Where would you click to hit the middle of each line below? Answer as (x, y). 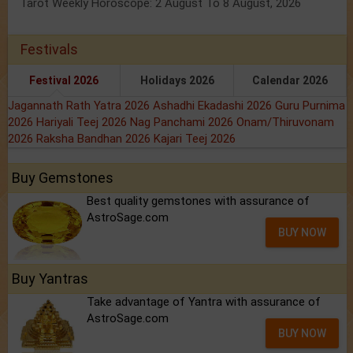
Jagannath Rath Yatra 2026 (80, 106)
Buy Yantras (50, 279)
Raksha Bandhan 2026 (95, 139)
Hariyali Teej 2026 (83, 123)
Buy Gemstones (63, 178)
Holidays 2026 (177, 81)
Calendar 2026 (290, 81)
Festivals (49, 50)
